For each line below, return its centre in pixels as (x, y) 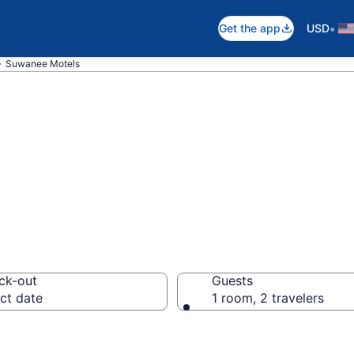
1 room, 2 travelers (268, 298)
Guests (232, 281)
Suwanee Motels (43, 64)
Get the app (250, 28)
